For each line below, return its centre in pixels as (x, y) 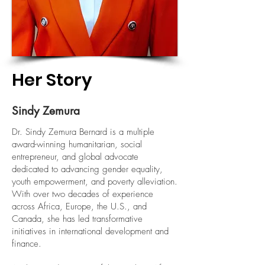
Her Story (52, 80)
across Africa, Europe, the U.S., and (79, 206)
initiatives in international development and (90, 231)
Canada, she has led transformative (77, 219)
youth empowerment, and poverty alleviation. (95, 182)
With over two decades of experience (83, 194)
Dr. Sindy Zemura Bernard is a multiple (83, 132)
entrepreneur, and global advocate (75, 157)
